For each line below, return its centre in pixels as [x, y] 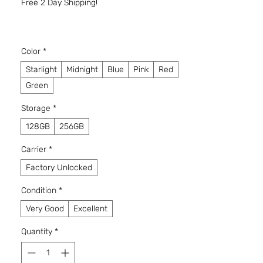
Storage [36, 109]
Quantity [37, 232]
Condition [39, 191]
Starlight [41, 70]
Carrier [34, 150]
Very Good [45, 209]
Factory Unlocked [59, 168]
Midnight [82, 70]
